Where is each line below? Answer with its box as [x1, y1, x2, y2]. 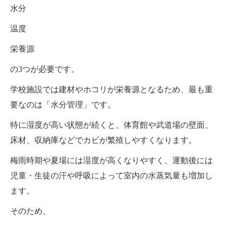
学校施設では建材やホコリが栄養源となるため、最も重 [10, 85, 213, 94]
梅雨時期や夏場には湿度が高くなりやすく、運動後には [10, 156, 213, 165]
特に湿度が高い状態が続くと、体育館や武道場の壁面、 [10, 121, 213, 130]
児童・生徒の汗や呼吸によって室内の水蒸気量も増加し [10, 171, 213, 180]
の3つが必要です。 [10, 65, 79, 74]
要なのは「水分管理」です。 [10, 100, 116, 109]
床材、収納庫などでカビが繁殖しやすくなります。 [10, 136, 197, 145]
